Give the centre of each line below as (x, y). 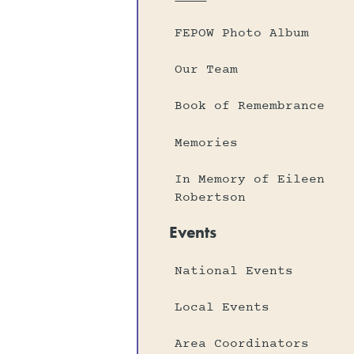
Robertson (211, 198)
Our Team (207, 70)
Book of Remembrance (250, 106)
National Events (234, 271)
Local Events (222, 308)
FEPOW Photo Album (242, 33)
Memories (207, 143)
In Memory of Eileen (250, 179)
